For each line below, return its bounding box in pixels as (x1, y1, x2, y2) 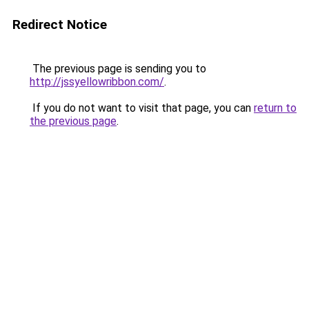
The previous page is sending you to (30, 62, 206, 75)
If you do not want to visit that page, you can (30, 101, 254, 114)
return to (254, 101, 297, 114)
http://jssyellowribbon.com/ (30, 75, 164, 88)
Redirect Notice (12, 17, 107, 32)
